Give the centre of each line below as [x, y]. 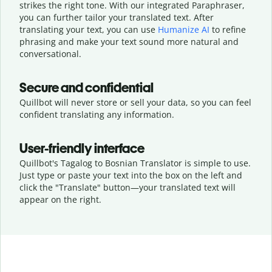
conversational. [50, 53]
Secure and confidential [87, 87]
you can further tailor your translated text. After [117, 17]
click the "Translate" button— [79, 187]
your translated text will [187, 187]
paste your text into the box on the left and [155, 175]
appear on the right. [60, 199]
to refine [228, 29]
